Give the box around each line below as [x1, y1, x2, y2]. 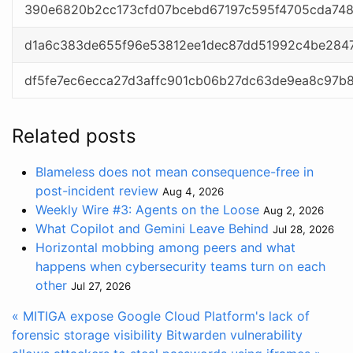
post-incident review [35, 183, 158, 199]
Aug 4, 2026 [162, 185, 224, 199]
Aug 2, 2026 [263, 204, 324, 217]
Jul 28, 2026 [273, 223, 334, 236]
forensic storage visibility [12, 327, 162, 344]
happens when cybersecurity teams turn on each [35, 258, 325, 275]
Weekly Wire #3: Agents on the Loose [35, 202, 259, 218]
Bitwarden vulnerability [166, 327, 303, 344]
